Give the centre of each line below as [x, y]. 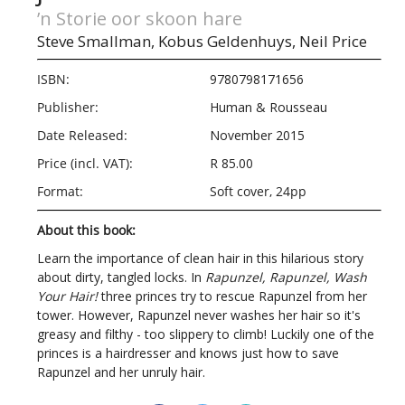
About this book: [87, 231]
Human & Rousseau [268, 108]
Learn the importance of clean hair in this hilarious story [201, 259]
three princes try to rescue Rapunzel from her [233, 297]
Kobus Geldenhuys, [227, 42]
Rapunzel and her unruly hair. [122, 372]
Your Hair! [68, 297]
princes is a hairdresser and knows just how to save [188, 353]
